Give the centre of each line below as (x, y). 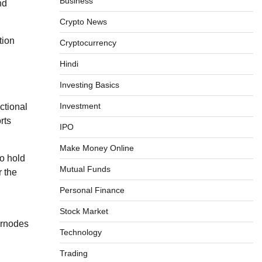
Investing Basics (89, 85)
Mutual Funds (85, 169)
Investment (80, 106)
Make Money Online (96, 148)
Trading (73, 253)
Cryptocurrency (88, 43)
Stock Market (84, 211)
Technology (80, 232)
